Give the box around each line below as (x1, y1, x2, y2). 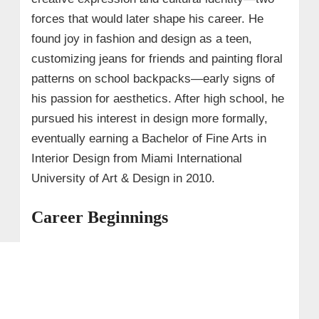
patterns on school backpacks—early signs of (31, 71, 275, 85)
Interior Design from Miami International (31, 151, 242, 165)
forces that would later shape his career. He (31, 11, 263, 26)
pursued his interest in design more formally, (31, 111, 268, 125)
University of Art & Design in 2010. (31, 171, 215, 185)
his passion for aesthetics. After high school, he (31, 91, 284, 105)
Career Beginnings (31, 207, 168, 226)
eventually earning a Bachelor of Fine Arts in (31, 131, 266, 145)
